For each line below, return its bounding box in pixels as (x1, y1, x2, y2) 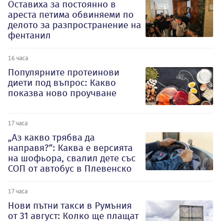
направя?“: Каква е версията (8, 142, 133, 153)
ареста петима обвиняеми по (8, 9, 134, 21)
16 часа (8, 54, 28, 62)
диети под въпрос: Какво (8, 77, 116, 89)
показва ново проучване (8, 87, 116, 99)
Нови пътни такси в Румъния (8, 199, 132, 211)
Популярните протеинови (8, 67, 119, 78)
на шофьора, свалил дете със (8, 152, 136, 164)
